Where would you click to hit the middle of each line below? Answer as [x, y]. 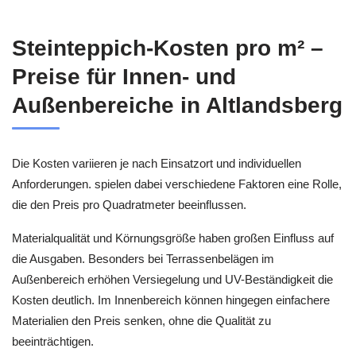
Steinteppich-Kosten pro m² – [168, 48]
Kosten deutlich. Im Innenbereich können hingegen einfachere [171, 300]
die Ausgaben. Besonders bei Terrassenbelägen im [143, 259]
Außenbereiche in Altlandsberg [177, 105]
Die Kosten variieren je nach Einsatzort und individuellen [157, 163]
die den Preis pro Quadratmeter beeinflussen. [129, 204]
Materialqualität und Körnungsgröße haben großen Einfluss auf [173, 238]
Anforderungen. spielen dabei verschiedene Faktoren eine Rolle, [177, 184]
